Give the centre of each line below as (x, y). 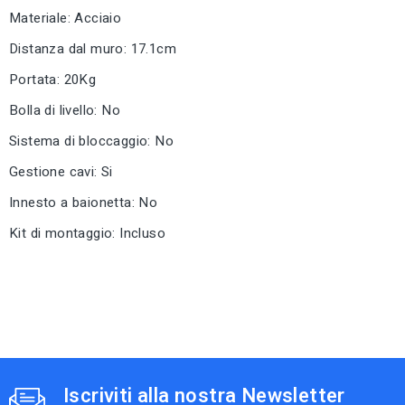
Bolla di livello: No (65, 111)
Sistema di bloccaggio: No (91, 141)
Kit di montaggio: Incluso (87, 234)
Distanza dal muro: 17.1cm (93, 49)
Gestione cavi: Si (61, 172)
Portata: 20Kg (53, 80)
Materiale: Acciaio (66, 19)
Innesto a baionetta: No (84, 203)
